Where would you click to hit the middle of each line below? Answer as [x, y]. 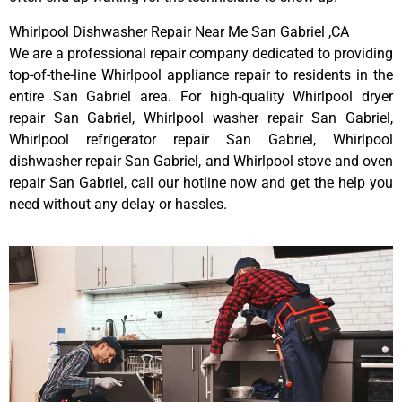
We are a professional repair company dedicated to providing [201, 53]
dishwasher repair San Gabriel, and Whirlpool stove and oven [201, 161]
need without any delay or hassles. [118, 204]
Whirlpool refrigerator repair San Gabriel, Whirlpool [201, 139]
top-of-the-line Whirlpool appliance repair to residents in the [201, 74]
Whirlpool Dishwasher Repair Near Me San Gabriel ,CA [179, 31]
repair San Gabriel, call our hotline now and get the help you [201, 182]
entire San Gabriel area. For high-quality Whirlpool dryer [201, 96]
